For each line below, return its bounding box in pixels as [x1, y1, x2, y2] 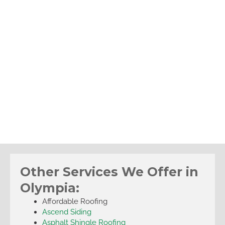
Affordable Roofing [42, 196, 107, 205]
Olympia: [20, 180, 79, 195]
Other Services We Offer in [20, 164, 198, 179]
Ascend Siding [42, 207, 91, 216]
